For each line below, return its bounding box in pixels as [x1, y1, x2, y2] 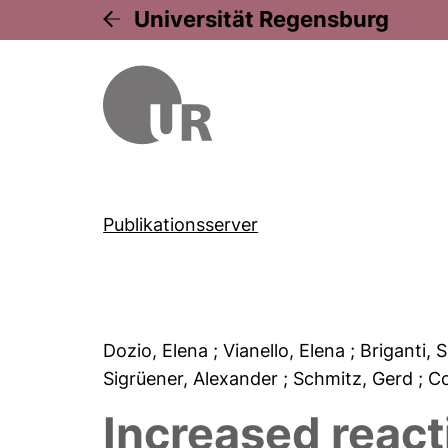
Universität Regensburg [134, 6, 390, 32]
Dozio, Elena [103, 340, 214, 361]
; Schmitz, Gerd [283, 368, 419, 389]
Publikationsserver [103, 214, 259, 235]
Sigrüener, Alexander [103, 368, 284, 389]
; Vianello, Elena [213, 340, 351, 361]
